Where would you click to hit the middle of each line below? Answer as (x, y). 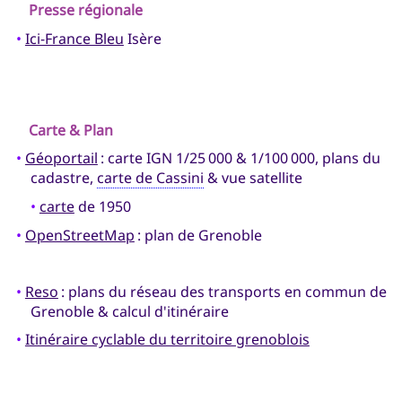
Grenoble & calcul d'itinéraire (129, 311)
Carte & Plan (71, 130)
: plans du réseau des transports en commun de (222, 291)
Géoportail (61, 158)
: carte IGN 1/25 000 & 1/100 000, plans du (239, 158)
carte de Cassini (150, 178)
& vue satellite (253, 178)
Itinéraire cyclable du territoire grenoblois (167, 340)
